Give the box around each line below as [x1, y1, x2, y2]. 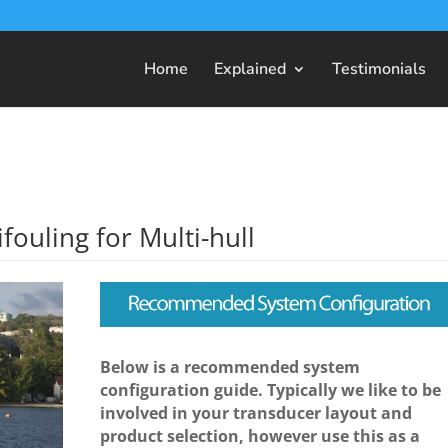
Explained [214, 58, 286, 80]
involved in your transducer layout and [99, 401, 412, 424]
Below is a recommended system [99, 355, 360, 378]
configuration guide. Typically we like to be [99, 378, 441, 401]
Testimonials [332, 58, 426, 80]
